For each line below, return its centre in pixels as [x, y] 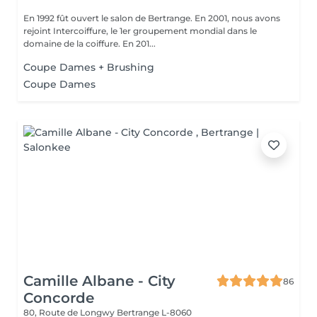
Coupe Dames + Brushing [89, 67]
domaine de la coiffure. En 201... [90, 44]
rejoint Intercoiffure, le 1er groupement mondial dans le [140, 31]
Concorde [59, 298]
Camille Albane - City [99, 281]
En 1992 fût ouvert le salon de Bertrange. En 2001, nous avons [139, 18]
